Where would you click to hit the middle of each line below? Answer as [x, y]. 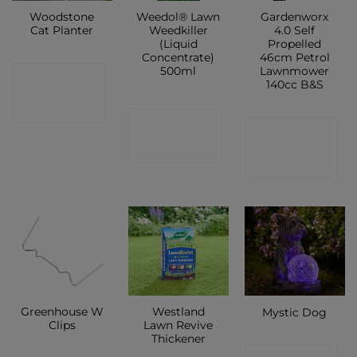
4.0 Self [295, 31]
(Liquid [178, 44]
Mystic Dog [295, 312]
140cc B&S [294, 85]
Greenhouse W [62, 312]
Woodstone [62, 17]
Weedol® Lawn [178, 17]
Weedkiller [178, 31]
